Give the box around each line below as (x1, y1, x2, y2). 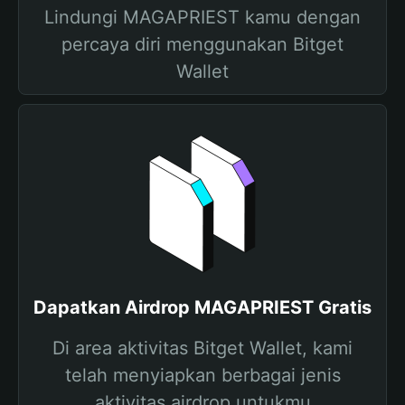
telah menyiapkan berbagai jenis (64, 364, 341, 386)
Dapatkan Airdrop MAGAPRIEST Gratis (33, 297, 372, 318)
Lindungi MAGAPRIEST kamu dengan (44, 6, 361, 28)
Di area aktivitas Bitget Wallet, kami (52, 337, 353, 359)
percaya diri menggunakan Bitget (61, 33, 344, 55)
